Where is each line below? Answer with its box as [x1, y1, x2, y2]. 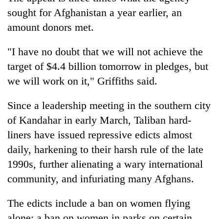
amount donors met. [7, 21, 94, 33]
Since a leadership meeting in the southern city [7, 99, 211, 111]
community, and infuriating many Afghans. [7, 172, 194, 185]
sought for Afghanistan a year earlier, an [7, 6, 182, 19]
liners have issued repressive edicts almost [7, 128, 192, 141]
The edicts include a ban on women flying [7, 197, 190, 209]
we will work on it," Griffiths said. [7, 74, 157, 87]
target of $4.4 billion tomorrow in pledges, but [7, 60, 208, 72]
